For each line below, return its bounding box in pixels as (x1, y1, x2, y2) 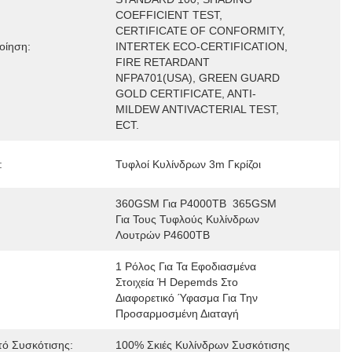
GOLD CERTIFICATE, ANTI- (115, 87, 256, 100)
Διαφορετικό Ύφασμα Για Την (115, 291, 258, 304)
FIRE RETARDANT (115, 56, 210, 68)
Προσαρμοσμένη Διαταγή (115, 307, 239, 320)
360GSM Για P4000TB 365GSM (115, 197, 277, 210)
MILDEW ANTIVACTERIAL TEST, (115, 103, 279, 115)
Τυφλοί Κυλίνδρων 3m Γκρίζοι (115, 158, 261, 170)
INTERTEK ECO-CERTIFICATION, (115, 40, 288, 53)
